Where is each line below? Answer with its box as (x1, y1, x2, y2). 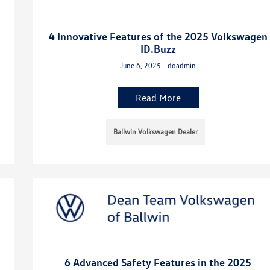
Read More (135, 92, 181, 104)
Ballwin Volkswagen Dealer (113, 127, 198, 137)
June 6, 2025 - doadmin (120, 61, 196, 71)
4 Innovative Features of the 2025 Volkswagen (48, 30, 268, 43)
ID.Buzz (140, 42, 176, 56)
